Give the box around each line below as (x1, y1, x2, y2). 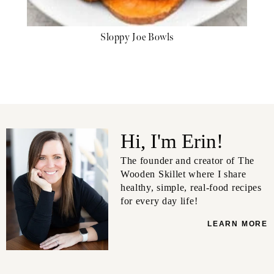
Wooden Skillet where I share (120, 169, 246, 180)
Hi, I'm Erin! (120, 130, 224, 153)
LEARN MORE (207, 220, 268, 229)
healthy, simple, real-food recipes (120, 182, 262, 193)
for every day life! (120, 196, 198, 207)
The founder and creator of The (120, 155, 254, 166)
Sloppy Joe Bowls (100, 32, 174, 44)
